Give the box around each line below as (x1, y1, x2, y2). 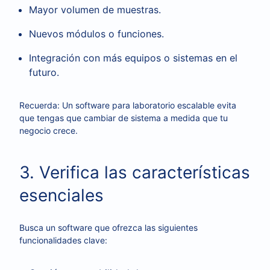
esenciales (19, 185, 104, 206)
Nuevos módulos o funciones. (29, 28, 164, 40)
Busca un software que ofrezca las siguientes (19, 222, 198, 233)
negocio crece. (19, 125, 78, 136)
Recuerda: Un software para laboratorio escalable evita (19, 100, 236, 110)
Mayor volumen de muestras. (29, 4, 161, 16)
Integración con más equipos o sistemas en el (29, 52, 237, 64)
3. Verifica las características (19, 162, 250, 183)
